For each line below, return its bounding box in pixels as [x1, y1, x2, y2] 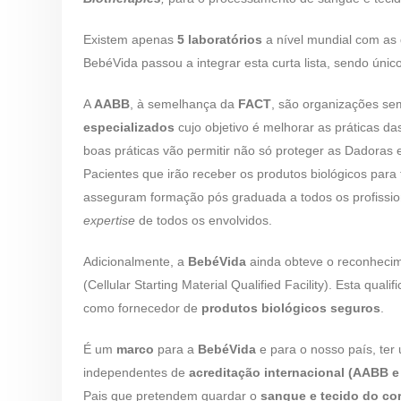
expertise [83, 213, 135, 227]
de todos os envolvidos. [135, 213, 272, 227]
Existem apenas [83, 32, 174, 47]
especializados [83, 120, 175, 134]
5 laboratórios [174, 32, 262, 47]
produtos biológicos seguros [201, 301, 380, 315]
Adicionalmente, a [83, 254, 188, 269]
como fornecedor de [83, 301, 201, 315]
